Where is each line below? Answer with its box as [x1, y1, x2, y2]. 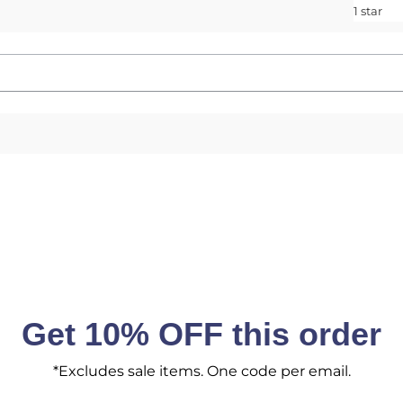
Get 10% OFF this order [22, 315, 381, 353]
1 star [353, 4, 382, 19]
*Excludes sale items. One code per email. [52, 362, 351, 380]
